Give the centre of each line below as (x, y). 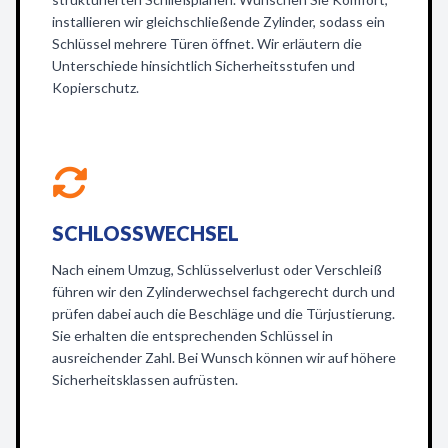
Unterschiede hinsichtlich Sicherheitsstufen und (203, 65)
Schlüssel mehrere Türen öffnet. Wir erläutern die (207, 43)
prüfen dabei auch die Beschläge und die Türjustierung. (223, 313)
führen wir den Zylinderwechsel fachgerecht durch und (223, 291)
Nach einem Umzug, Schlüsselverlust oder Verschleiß (217, 269)
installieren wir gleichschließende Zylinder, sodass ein (218, 21)
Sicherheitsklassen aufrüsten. (145, 379)
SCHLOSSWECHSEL (145, 233)
